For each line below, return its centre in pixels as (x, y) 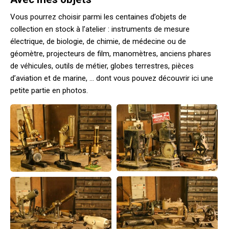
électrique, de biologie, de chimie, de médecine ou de (98, 41)
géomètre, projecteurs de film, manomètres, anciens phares (111, 53)
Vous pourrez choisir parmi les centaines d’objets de (98, 17)
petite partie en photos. (49, 90)
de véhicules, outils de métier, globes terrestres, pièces (102, 66)
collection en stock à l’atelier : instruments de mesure (100, 29)
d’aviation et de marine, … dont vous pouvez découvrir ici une (112, 78)
